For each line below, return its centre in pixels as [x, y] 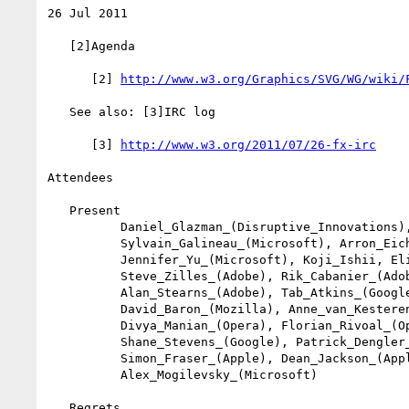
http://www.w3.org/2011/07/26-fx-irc [248, 144]
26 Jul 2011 [88, 13]
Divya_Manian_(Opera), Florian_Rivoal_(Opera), [84, 325]
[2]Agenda [58, 46]
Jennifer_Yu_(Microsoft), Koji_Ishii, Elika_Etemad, [84, 259]
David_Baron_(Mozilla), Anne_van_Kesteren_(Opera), [84, 309]
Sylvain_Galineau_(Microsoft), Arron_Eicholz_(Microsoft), [84, 243]
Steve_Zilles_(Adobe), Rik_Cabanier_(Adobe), [84, 276]
